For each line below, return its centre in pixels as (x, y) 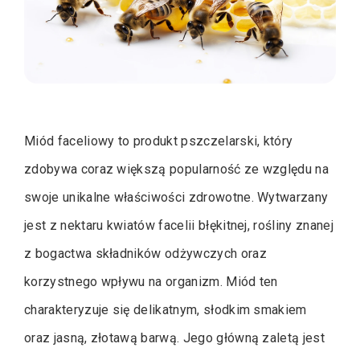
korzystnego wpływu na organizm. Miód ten (151, 282)
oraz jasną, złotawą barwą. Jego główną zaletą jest (175, 338)
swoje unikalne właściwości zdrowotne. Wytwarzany (176, 197)
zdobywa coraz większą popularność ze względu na (177, 169)
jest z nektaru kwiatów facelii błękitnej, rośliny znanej (179, 225)
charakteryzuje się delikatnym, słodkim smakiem (166, 310)
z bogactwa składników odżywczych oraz (145, 254)
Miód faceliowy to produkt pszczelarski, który (159, 141)
